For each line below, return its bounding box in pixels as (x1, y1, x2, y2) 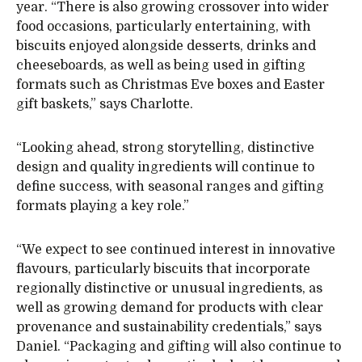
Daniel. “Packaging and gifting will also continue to (16, 339, 341, 354)
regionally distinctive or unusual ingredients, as (16, 280, 322, 296)
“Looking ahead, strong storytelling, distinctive (16, 140, 314, 155)
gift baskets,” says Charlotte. (16, 96, 193, 112)
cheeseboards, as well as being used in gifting (16, 57, 305, 73)
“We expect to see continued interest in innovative (16, 242, 335, 257)
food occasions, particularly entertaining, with (16, 19, 311, 34)
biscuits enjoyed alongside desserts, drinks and (16, 38, 316, 53)
